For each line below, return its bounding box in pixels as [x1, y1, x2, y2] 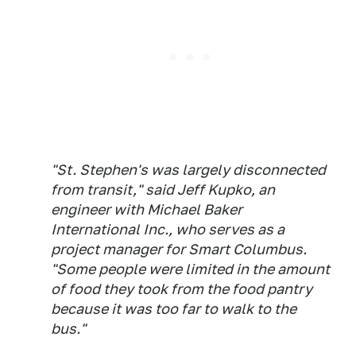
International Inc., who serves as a [51, 221, 284, 238]
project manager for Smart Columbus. [51, 241, 307, 258]
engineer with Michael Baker [51, 201, 242, 219]
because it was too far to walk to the [51, 300, 296, 318]
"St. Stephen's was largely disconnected [51, 161, 326, 179]
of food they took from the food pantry [51, 281, 312, 298]
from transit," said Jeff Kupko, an [51, 181, 275, 199]
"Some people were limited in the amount [51, 261, 330, 278]
